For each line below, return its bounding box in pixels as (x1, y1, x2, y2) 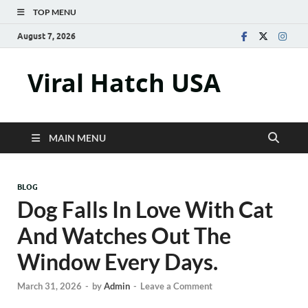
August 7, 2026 (17, 30, 76, 41)
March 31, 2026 (17, 280, 82, 292)
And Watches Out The (17, 222, 231, 249)
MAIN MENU (49, 132, 106, 144)
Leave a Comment (140, 280, 212, 292)
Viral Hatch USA (27, 66, 221, 100)
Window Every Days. (17, 248, 218, 275)
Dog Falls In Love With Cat (17, 196, 273, 223)
